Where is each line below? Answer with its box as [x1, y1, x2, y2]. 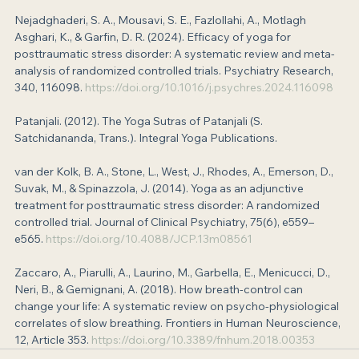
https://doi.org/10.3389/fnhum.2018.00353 [91, 333, 315, 348]
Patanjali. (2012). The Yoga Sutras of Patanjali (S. [14, 114, 265, 129]
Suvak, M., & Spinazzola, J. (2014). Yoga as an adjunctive [14, 181, 306, 196]
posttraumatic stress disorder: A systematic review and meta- [14, 46, 335, 62]
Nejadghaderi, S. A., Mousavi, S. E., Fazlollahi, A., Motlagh [14, 13, 309, 28]
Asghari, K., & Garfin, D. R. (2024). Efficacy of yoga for [14, 30, 293, 45]
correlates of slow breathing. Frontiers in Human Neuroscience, [14, 316, 343, 331]
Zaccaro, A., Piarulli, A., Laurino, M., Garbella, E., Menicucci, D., [14, 265, 333, 280]
